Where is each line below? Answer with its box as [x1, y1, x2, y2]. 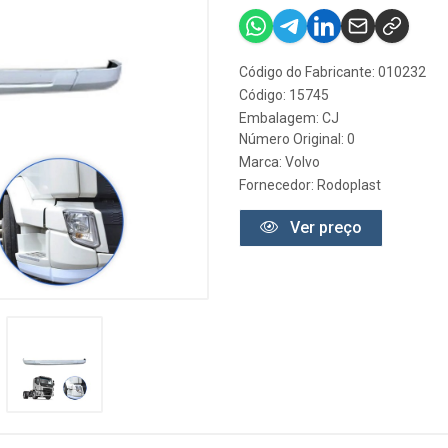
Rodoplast [317, 177, 381, 193]
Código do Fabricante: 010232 [239, 64, 426, 80]
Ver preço [286, 218, 362, 237]
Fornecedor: [239, 177, 317, 193]
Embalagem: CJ [239, 110, 339, 126]
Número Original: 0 [239, 131, 355, 147]
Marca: [239, 154, 285, 170]
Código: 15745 [239, 87, 329, 103]
